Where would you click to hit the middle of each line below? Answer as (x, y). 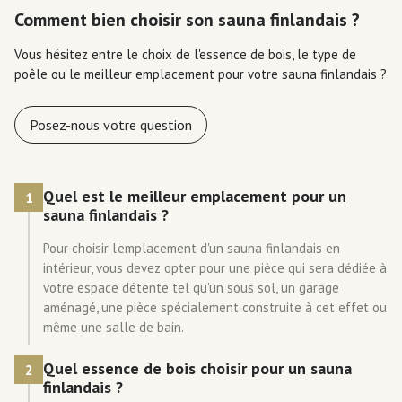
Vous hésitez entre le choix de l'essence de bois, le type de (185, 54)
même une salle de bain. (114, 327)
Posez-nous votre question (111, 125)
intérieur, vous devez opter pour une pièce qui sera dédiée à (215, 268)
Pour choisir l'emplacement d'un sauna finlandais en (192, 248)
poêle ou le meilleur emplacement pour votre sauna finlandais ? (201, 74)
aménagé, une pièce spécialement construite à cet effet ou (215, 307)
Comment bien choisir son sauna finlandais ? (187, 20)
